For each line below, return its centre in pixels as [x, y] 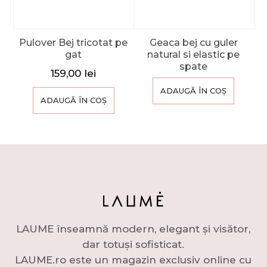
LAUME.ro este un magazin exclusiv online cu [133, 260]
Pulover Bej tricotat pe [74, 43]
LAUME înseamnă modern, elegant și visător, [133, 229]
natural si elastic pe [194, 55]
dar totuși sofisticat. [133, 244]
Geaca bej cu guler [193, 43]
